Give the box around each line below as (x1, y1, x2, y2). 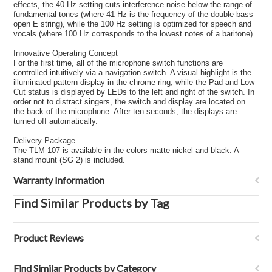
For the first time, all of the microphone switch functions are (13, 58, 223, 67)
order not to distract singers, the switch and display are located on (13, 97, 246, 106)
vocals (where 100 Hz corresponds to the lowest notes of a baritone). (13, 29, 256, 38)
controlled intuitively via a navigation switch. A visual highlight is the (13, 68, 252, 77)
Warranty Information (13, 174, 105, 186)
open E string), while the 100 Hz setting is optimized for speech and (13, 19, 252, 29)
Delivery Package (13, 136, 76, 145)
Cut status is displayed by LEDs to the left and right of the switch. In (13, 87, 255, 97)
